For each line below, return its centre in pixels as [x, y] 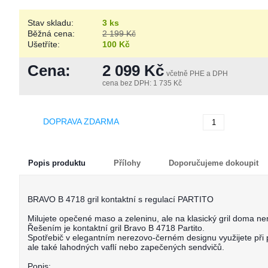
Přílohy [127, 163]
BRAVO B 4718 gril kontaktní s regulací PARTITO [121, 199]
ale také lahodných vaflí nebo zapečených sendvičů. [126, 247]
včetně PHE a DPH [197, 74]
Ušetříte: [44, 44]
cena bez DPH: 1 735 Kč [142, 83]
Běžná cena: [51, 33]
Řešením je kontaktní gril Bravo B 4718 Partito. [116, 228]
